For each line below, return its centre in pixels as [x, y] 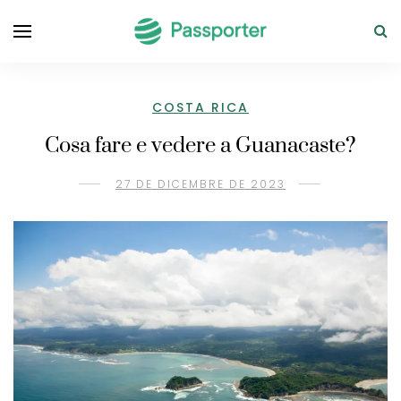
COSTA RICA [200, 107]
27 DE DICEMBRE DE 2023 [200, 184]
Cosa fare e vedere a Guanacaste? [200, 146]
